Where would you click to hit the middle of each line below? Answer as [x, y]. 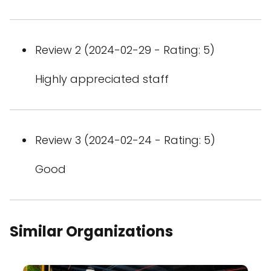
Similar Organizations [91, 231]
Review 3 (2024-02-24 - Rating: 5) [125, 140]
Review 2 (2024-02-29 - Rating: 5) [125, 50]
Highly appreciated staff [102, 79]
